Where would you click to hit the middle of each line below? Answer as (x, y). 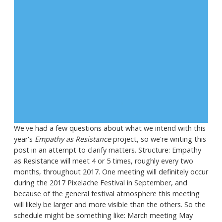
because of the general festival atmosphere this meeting (107, 193)
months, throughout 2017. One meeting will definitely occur (111, 171)
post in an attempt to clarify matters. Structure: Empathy (108, 150)
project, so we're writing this (159, 139)
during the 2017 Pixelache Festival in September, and (101, 182)
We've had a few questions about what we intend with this (110, 128)
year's (24, 139)
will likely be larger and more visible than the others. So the (110, 204)
